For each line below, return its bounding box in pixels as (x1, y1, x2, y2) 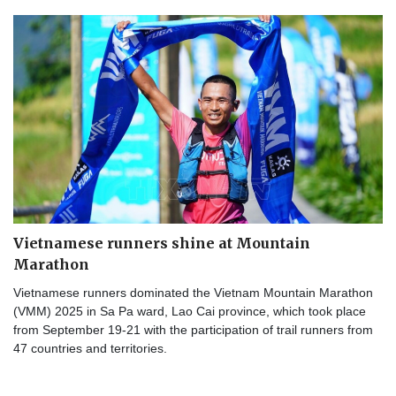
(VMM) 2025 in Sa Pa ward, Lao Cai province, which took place (13, 303, 366, 318)
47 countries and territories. (13, 340, 167, 355)
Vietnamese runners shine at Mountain (13, 233, 310, 252)
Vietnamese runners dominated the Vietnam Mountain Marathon (13, 285, 373, 300)
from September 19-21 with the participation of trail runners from (13, 322, 373, 337)
